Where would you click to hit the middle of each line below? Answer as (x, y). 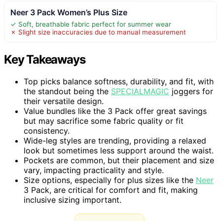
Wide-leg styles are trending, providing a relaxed (115, 140)
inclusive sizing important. (73, 200)
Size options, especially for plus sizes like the (110, 180)
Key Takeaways (45, 59)
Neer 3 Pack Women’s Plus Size (69, 12)
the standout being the (67, 91)
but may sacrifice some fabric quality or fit (104, 121)
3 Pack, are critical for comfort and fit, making (111, 190)
